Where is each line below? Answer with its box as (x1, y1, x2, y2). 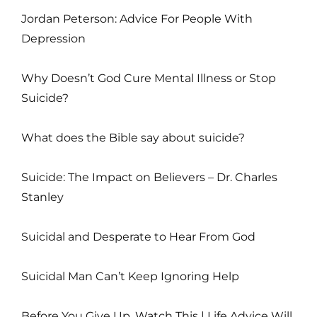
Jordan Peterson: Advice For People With (21, 11, 253, 25)
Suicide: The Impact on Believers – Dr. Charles (21, 170, 277, 184)
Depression (21, 31, 86, 45)
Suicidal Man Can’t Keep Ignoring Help (21, 269, 239, 283)
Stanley (21, 190, 64, 204)
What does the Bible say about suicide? (21, 130, 245, 144)
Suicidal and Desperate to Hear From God (21, 229, 255, 243)
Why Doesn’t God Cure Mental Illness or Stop (21, 71, 276, 85)
